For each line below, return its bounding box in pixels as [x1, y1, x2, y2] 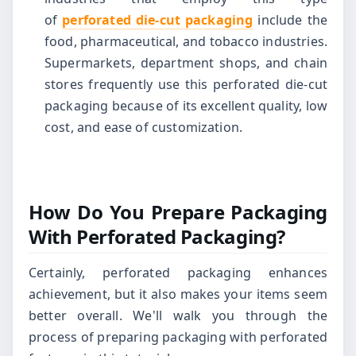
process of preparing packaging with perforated [29, 327, 327, 346]
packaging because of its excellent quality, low [44, 97, 327, 115]
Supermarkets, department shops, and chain [44, 54, 327, 72]
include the [253, 11, 328, 29]
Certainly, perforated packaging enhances [29, 263, 327, 281]
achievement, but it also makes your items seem [29, 284, 327, 303]
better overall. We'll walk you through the [29, 306, 327, 324]
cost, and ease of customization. [44, 118, 243, 137]
